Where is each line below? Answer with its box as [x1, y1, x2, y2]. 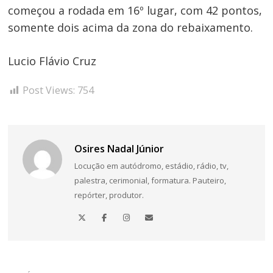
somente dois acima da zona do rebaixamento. [8, 20, 253, 35]
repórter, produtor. [74, 190, 144, 201]
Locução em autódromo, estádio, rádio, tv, [74, 160, 229, 172]
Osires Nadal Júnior [74, 142, 164, 156]
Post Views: [23, 83, 76, 97]
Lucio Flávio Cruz [8, 54, 97, 69]
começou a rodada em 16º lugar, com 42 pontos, [8, 3, 263, 18]
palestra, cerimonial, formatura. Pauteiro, [74, 175, 226, 186]
